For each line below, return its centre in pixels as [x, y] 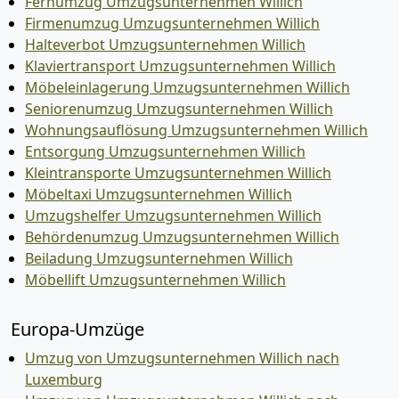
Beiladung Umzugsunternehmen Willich [159, 258]
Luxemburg [64, 379]
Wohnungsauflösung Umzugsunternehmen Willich [196, 130]
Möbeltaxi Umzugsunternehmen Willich [159, 194]
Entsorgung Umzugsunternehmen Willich [165, 151]
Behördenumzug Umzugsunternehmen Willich [182, 236]
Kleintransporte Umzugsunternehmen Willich [178, 172]
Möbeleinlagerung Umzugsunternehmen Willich [187, 87]
